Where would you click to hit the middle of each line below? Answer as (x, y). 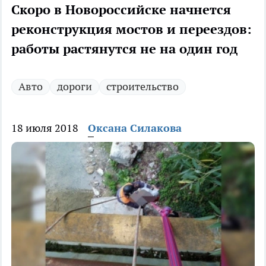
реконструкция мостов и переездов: (132, 29)
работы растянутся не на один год (124, 49)
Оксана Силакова (135, 128)
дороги (75, 87)
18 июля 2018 (45, 128)
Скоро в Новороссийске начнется (121, 10)
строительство (142, 87)
